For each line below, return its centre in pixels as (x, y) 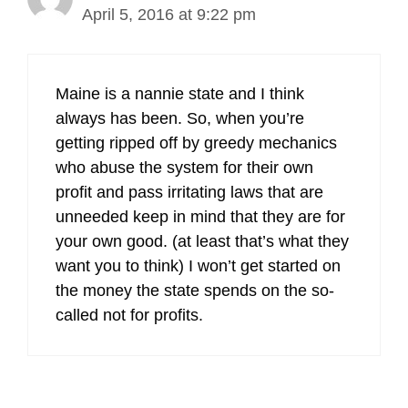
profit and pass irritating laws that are (189, 192)
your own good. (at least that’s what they (202, 241)
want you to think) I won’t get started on (198, 266)
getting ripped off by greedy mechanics (196, 143)
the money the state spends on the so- (195, 291)
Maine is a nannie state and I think (180, 94)
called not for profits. (129, 315)
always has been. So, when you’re (180, 118)
